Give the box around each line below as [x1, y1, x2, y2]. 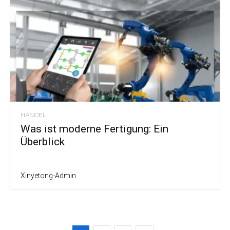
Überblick [21, 136, 65, 148]
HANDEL [21, 111, 46, 119]
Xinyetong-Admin [21, 171, 76, 180]
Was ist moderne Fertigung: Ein [21, 123, 168, 136]
